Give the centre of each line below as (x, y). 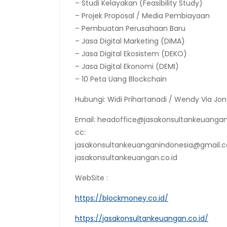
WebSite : (91, 178)
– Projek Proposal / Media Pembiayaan (142, 16)
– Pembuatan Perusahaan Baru (130, 28)
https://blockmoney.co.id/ (122, 198)
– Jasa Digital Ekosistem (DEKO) (131, 54)
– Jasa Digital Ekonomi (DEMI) (127, 66)
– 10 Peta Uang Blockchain (121, 79)
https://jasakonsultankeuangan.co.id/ (142, 218)
